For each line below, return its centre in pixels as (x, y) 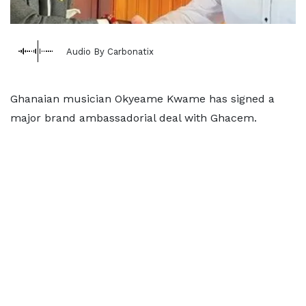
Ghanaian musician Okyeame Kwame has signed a (142, 99)
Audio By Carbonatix (110, 51)
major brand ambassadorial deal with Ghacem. (134, 118)
